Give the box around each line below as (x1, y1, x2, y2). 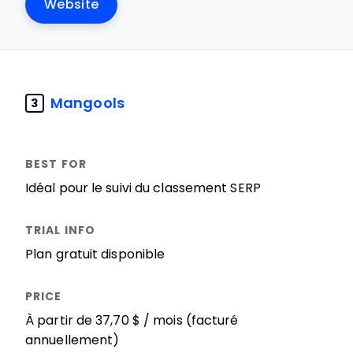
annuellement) (25, 333, 120, 347)
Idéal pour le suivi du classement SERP (25, 181, 261, 195)
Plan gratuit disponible (25, 247, 165, 261)
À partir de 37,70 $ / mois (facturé (25, 314, 239, 327)
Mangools (50, 95, 124, 111)
